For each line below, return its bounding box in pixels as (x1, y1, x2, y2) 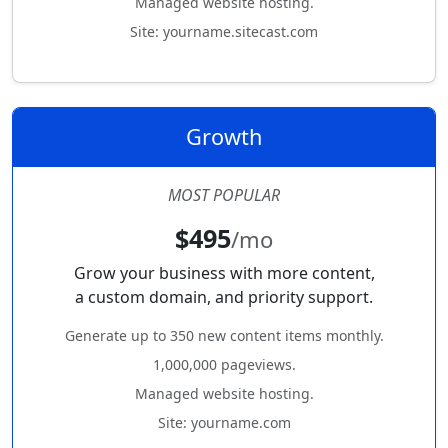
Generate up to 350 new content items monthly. (64, 326, 384, 346)
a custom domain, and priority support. (75, 286, 373, 309)
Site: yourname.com (157, 413, 291, 433)
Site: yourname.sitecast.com (130, 22, 318, 42)
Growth (186, 122, 262, 152)
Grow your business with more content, (73, 262, 375, 285)
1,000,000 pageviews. (152, 355, 296, 375)
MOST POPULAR (168, 184, 280, 207)
